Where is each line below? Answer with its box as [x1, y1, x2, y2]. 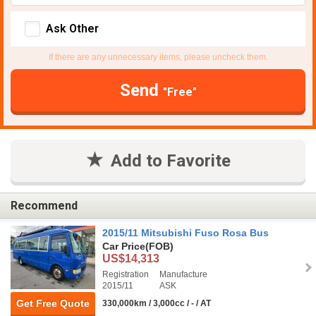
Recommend [11, 198, 78, 212]
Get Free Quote [16, 298, 90, 310]
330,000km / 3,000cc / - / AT [102, 298, 211, 309]
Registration [102, 269, 149, 280]
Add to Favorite [110, 151, 231, 171]
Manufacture [159, 269, 207, 280]
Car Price [102, 241, 145, 253]
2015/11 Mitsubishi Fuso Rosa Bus [102, 227, 269, 239]
